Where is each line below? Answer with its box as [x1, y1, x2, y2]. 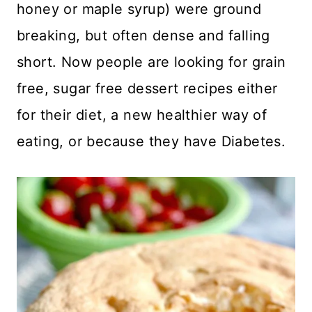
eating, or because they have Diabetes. [17, 132, 286, 150]
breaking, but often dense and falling [17, 26, 270, 44]
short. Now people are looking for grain [17, 53, 286, 70]
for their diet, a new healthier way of [17, 106, 267, 123]
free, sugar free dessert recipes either [17, 79, 278, 97]
